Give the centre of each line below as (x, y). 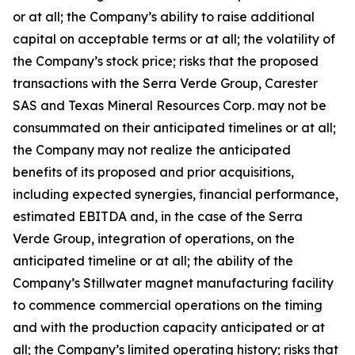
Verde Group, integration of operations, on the (154, 238)
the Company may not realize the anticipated (152, 149)
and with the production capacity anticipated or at (169, 327)
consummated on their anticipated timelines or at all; (174, 127)
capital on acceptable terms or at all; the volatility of (174, 38)
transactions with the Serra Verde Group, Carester (165, 83)
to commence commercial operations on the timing (168, 305)
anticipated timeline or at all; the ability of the (153, 260)
